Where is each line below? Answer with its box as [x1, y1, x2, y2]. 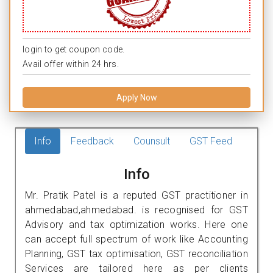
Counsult [133, 135, 170, 147]
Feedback [71, 135, 114, 147]
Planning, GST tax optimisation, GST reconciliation [25, 247, 248, 260]
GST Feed [190, 135, 232, 147]
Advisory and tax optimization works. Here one [25, 218, 248, 230]
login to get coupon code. [23, 44, 125, 54]
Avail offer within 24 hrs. [23, 58, 119, 69]
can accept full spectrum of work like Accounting [25, 233, 248, 245]
